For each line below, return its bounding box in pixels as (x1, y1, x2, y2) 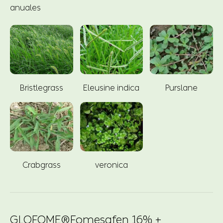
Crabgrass (22, 160, 61, 170)
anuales (10, 2, 41, 12)
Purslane (165, 83, 198, 93)
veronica (95, 160, 128, 170)
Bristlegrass (19, 83, 63, 93)
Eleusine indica (83, 83, 140, 93)
